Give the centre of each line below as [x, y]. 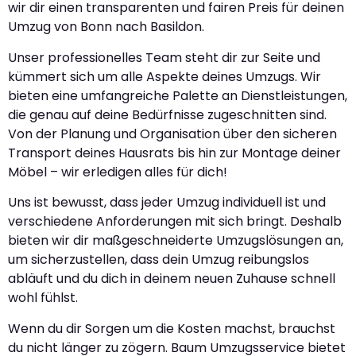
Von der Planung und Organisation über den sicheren [172, 133]
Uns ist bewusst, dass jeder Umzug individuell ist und [167, 203]
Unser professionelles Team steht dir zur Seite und [164, 57]
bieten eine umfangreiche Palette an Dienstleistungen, [178, 95]
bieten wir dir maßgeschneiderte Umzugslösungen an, [176, 241]
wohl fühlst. [43, 298]
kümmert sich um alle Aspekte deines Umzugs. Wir [164, 76]
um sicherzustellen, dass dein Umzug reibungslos [159, 260]
